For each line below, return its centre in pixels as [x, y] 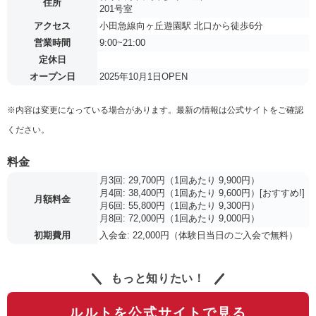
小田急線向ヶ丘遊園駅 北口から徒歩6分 [181, 26]
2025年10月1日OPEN [144, 77]
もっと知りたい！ [158, 279]
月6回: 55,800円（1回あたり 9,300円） [180, 206]
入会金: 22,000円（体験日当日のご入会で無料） [199, 236]
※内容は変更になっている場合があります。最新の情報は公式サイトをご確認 [155, 110]
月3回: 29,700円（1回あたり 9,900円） [180, 181]
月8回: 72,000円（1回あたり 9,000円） [180, 219]
